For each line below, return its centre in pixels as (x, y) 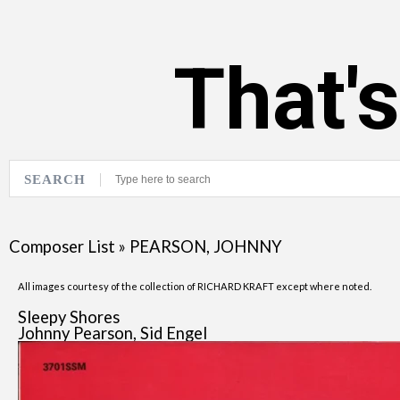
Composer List (62, 246)
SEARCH (55, 179)
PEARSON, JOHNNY (206, 246)
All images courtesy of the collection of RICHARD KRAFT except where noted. (195, 286)
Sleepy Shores (69, 317)
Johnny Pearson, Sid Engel (112, 333)
